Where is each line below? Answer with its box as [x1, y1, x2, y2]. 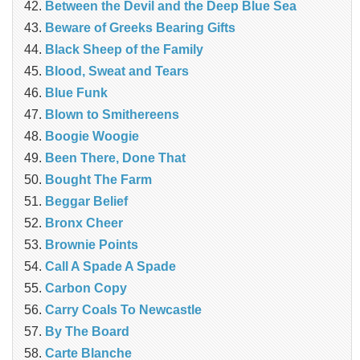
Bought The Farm [45, 172, 152, 186]
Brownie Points [45, 237, 138, 252]
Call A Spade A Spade [45, 259, 176, 273]
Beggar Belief [45, 194, 128, 208]
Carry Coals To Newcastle [45, 302, 202, 317]
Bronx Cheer [45, 215, 123, 230]
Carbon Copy [45, 280, 127, 295]
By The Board [45, 324, 129, 338]
